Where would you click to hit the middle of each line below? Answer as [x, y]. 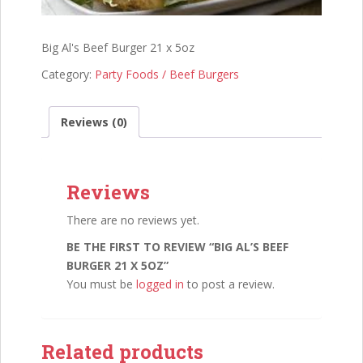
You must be [101, 284]
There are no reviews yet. [133, 220]
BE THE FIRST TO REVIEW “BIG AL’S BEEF [177, 246]
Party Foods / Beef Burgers [167, 74]
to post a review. [229, 284]
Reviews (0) [94, 122]
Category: [68, 74]
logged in [160, 284]
